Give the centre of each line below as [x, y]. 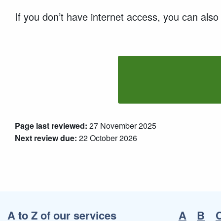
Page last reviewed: [51, 125]
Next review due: [46, 138]
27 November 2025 [122, 125]
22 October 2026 [107, 138]
